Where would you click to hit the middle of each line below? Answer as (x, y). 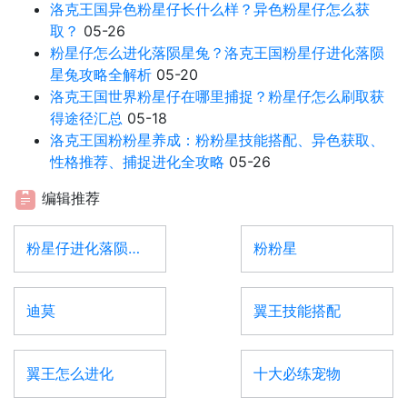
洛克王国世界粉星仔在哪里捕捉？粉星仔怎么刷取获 (217, 97)
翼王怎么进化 (69, 374)
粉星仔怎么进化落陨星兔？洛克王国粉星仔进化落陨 (217, 53)
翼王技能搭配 (297, 311)
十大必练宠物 (297, 374)
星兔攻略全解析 (101, 75)
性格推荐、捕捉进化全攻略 (137, 162)
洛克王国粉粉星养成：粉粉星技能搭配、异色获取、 (217, 140)
